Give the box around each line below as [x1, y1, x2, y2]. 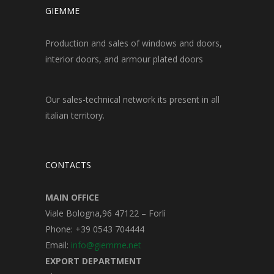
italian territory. [45, 109, 105, 121]
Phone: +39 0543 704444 [45, 223, 144, 235]
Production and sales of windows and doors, [45, 37, 222, 49]
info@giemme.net [71, 239, 141, 251]
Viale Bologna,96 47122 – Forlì [45, 207, 166, 219]
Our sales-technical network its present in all [45, 94, 220, 105]
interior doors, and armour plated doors [45, 53, 203, 65]
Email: [45, 239, 71, 251]
